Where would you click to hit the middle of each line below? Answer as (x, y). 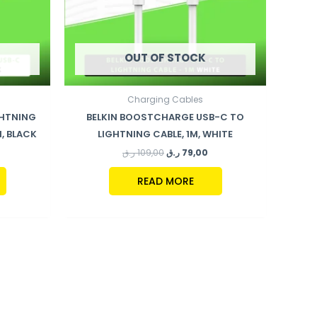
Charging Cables (165, 99)
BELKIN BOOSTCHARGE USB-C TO (165, 117)
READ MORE (165, 181)
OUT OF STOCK (165, 58)
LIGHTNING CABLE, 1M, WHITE (165, 134)
